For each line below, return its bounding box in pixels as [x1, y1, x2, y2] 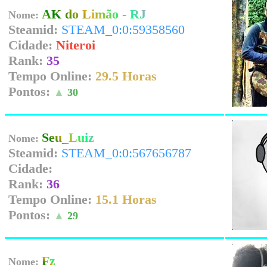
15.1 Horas [95, 192, 157, 207]
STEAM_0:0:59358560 [61, 22, 185, 37]
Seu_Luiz [42, 130, 94, 145]
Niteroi [56, 38, 95, 52]
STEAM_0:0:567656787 [61, 145, 191, 160]
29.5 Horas [95, 69, 157, 83]
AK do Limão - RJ [42, 7, 146, 21]
